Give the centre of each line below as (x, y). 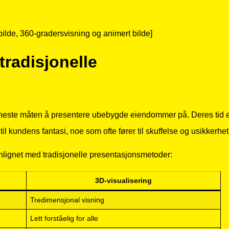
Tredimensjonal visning (67, 200)
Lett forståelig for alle (64, 219)
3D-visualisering (123, 181)
